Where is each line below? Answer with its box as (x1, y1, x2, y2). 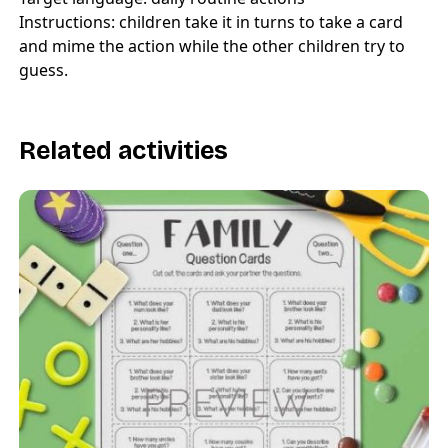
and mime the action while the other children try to (19, 35, 405, 58)
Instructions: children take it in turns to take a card (19, 11, 403, 34)
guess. (19, 59, 68, 82)
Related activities (19, 136, 228, 167)
